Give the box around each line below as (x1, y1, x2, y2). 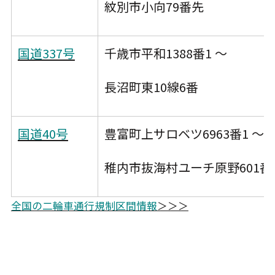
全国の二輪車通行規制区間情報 (10, 198, 157, 214)
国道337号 (17, 44, 75, 63)
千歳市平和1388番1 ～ (104, 44, 227, 63)
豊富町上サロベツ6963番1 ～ (104, 125, 264, 143)
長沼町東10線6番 (104, 78, 201, 96)
